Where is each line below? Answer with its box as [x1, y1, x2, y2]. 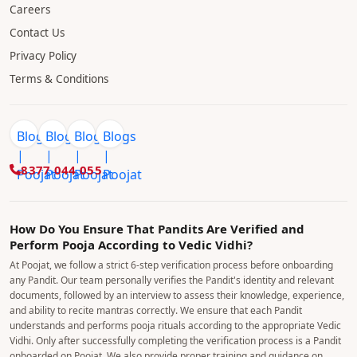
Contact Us [10, 25, 65, 40]
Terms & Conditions [10, 72, 108, 86]
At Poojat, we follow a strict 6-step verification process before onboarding [10, 258, 333, 272]
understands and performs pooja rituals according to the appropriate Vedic [10, 319, 341, 332]
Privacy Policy [10, 49, 76, 63]
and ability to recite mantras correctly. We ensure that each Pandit [10, 304, 302, 317]
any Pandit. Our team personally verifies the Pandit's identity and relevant [10, 273, 334, 287]
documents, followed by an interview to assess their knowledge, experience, [10, 288, 344, 302]
